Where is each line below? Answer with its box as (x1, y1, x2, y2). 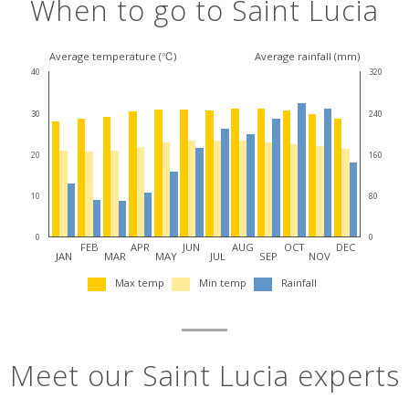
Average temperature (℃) (48, 49, 176, 64)
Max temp (114, 276, 164, 290)
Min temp (198, 276, 246, 290)
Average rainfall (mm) (255, 49, 361, 64)
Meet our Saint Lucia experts (9, 356, 400, 395)
